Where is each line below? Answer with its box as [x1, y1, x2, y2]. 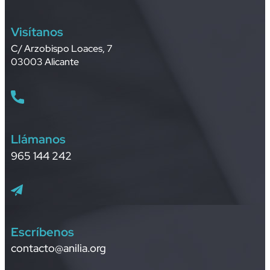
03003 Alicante [11, 55, 79, 69]
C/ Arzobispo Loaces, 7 [11, 42, 113, 55]
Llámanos [11, 131, 66, 148]
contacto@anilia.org [11, 240, 106, 255]
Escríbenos [11, 224, 74, 240]
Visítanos [11, 24, 63, 40]
